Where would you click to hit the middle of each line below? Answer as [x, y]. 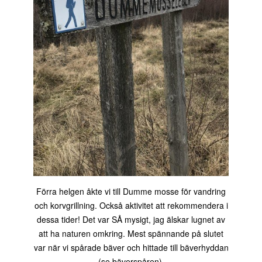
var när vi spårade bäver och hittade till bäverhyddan [131, 248]
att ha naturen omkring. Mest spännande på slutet [131, 234]
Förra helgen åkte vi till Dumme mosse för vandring [131, 192]
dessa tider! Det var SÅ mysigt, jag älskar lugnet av [131, 220]
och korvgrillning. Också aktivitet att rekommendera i [131, 206]
